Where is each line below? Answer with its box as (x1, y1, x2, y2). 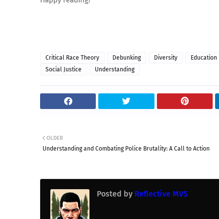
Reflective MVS (132, 189, 188, 198)
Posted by (97, 189, 132, 198)
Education (191, 54, 217, 61)
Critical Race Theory (45, 54, 99, 61)
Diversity (154, 54, 177, 61)
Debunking (112, 54, 141, 61)
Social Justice (45, 66, 82, 73)
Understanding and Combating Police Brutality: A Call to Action (43, 145, 210, 152)
